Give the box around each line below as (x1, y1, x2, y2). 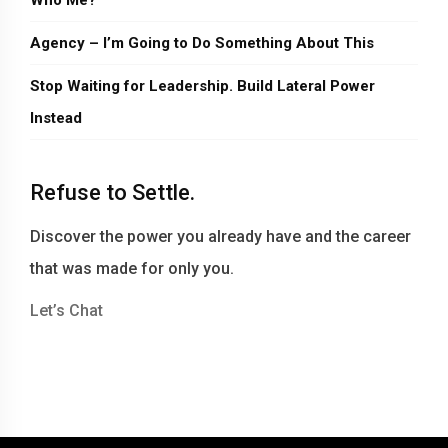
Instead (30, 109, 82, 127)
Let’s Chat (30, 301, 103, 320)
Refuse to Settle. (30, 180, 195, 205)
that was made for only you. (30, 259, 234, 278)
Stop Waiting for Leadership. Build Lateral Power (30, 77, 375, 95)
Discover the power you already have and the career (30, 227, 411, 246)
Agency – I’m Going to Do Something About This (30, 34, 374, 52)
